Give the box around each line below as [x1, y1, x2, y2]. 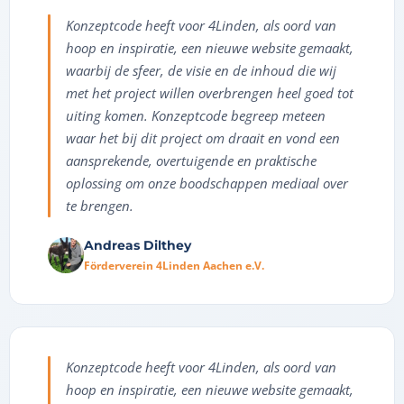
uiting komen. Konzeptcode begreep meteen [66, 106, 326, 125]
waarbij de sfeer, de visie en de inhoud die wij [66, 61, 336, 80]
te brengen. [66, 197, 133, 216]
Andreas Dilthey [84, 237, 191, 254]
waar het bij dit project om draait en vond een [66, 129, 340, 148]
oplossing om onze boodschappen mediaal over [66, 174, 348, 193]
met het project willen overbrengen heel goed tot [66, 84, 353, 103]
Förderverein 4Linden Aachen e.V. [84, 258, 264, 274]
